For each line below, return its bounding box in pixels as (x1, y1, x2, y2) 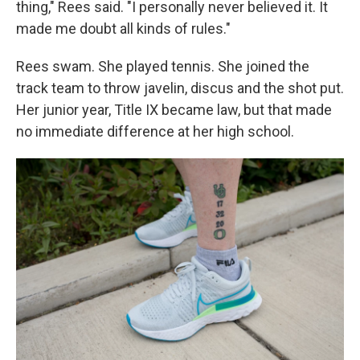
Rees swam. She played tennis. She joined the (16, 58, 309, 76)
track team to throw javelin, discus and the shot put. (16, 80, 344, 97)
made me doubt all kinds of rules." (16, 20, 231, 38)
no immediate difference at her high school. (16, 123, 294, 141)
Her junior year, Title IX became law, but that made (16, 101, 332, 119)
